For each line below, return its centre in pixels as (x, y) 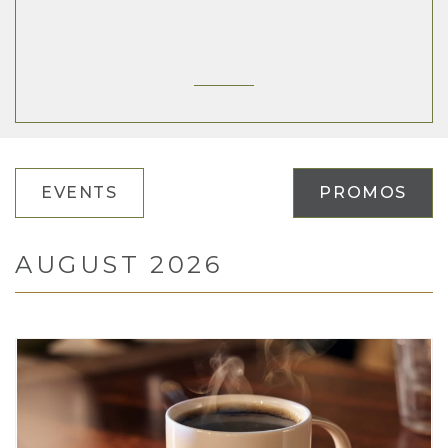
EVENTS (79, 192)
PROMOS (363, 192)
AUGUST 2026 (119, 264)
